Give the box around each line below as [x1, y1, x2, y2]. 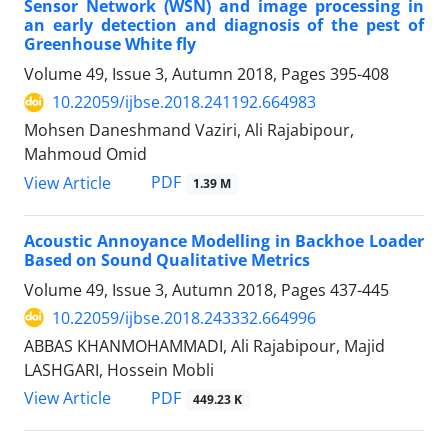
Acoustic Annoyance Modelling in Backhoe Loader [24, 229, 424, 252]
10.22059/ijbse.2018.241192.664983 [52, 91, 316, 114]
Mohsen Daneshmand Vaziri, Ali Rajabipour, [24, 119, 354, 142]
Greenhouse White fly [24, 33, 196, 56]
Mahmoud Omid [24, 143, 147, 166]
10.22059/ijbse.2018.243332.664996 [52, 306, 316, 329]
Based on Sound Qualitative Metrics [24, 248, 310, 271]
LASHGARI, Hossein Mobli [24, 358, 214, 381]
